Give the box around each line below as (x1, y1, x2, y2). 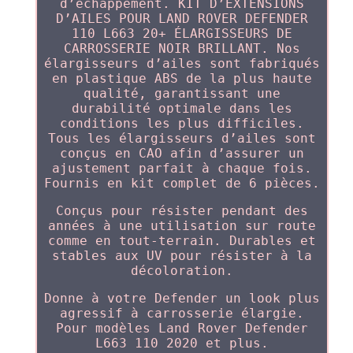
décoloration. (130, 263, 233, 278)
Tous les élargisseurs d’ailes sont (47, 131, 316, 146)
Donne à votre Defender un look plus (43, 291, 320, 306)
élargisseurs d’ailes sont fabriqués (43, 56, 320, 71)
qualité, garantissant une (83, 86, 281, 101)
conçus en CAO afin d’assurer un (59, 146, 304, 161)
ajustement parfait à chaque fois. (51, 161, 312, 176)
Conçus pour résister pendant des (55, 203, 308, 218)
